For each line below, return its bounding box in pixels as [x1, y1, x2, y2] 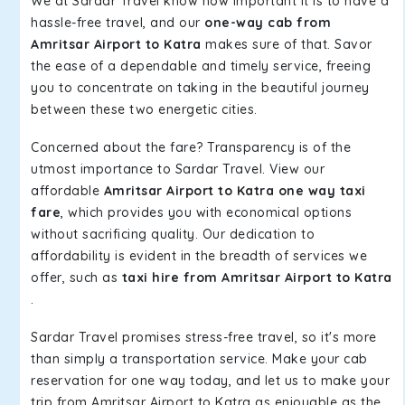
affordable [31, 183, 104, 199]
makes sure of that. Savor [201, 36, 372, 52]
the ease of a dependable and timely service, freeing [31, 58, 371, 74]
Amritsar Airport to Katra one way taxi [103, 183, 366, 199]
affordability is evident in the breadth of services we [31, 248, 367, 264]
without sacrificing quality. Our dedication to [31, 226, 315, 242]
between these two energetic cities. [31, 101, 258, 118]
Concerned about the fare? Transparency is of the [31, 139, 351, 155]
